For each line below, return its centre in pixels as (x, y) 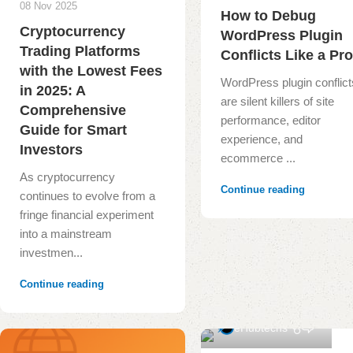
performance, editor (271, 121)
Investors (51, 150)
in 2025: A (52, 91)
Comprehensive (73, 111)
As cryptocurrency (67, 177)
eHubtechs (261, 328)
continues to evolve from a (87, 196)
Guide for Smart (73, 130)
